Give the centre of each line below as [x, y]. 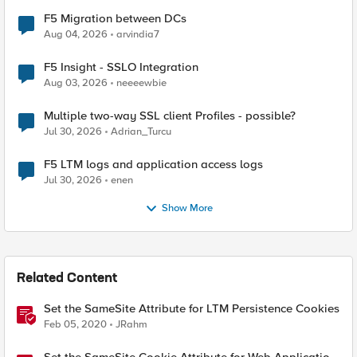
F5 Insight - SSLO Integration [121, 67]
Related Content [67, 279]
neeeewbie [141, 83]
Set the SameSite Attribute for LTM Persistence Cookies [192, 308]
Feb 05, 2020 [75, 324]
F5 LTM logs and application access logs [153, 164]
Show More [187, 208]
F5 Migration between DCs [115, 18]
